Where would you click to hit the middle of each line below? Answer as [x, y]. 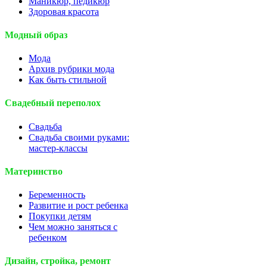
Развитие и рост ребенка [78, 206]
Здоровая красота [64, 11]
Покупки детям [60, 216]
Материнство [34, 171]
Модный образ [36, 35]
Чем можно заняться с [73, 227]
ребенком [48, 238]
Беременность [57, 195]
